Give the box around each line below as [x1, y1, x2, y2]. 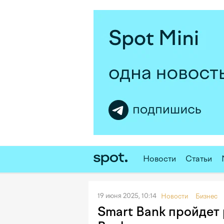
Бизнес [195, 192, 217, 200]
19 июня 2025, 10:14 [97, 192, 156, 200]
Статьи [185, 154, 212, 163]
